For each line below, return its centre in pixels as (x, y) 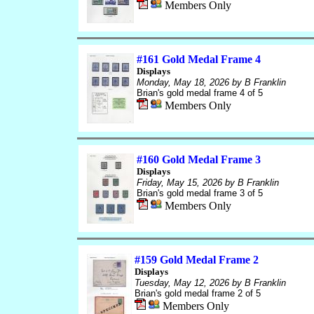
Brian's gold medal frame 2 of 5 (197, 293)
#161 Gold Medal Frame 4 (198, 59)
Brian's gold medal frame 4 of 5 (199, 93)
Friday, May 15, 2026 (179, 183)
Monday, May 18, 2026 (183, 82)
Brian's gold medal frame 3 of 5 (199, 193)
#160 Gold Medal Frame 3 (198, 159)
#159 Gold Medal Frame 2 (196, 260)
